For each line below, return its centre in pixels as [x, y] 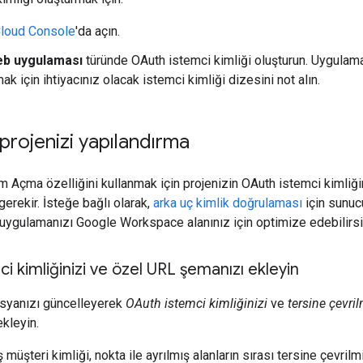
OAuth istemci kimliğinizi [196, 303]
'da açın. [98, 31]
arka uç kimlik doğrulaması [228, 203]
